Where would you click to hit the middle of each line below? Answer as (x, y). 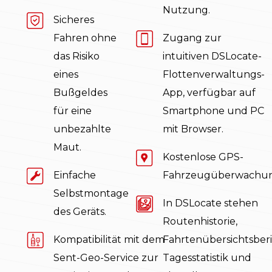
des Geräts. (80, 212)
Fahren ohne (85, 38)
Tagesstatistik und (207, 258)
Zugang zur (192, 38)
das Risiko (76, 56)
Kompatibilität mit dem (109, 240)
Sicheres (74, 20)
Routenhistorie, (200, 222)
